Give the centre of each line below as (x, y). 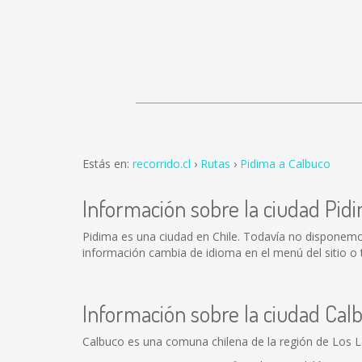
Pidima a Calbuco (285, 164)
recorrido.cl (162, 164)
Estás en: (107, 164)
